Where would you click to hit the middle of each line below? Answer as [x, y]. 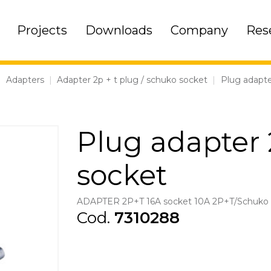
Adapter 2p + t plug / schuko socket [132, 80]
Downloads [119, 30]
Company [199, 30]
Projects [42, 30]
